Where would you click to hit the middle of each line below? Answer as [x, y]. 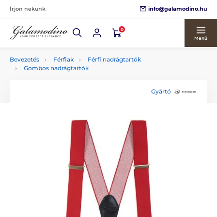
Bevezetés [24, 59]
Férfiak [63, 59]
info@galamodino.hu [178, 8]
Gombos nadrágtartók [56, 68]
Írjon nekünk [28, 9]
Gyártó [161, 91]
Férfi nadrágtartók [114, 59]
